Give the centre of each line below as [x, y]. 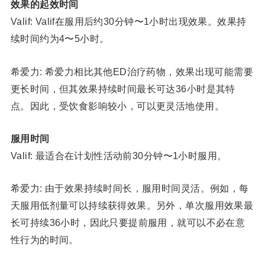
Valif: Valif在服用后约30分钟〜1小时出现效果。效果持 [128, 22]
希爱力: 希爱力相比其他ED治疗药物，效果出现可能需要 [132, 71]
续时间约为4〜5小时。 [60, 39]
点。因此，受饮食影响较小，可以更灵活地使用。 [117, 106]
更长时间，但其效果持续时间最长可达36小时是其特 [123, 88]
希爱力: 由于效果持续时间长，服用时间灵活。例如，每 [130, 188]
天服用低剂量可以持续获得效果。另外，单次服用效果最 [132, 206]
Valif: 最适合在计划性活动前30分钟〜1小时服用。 [119, 155]
